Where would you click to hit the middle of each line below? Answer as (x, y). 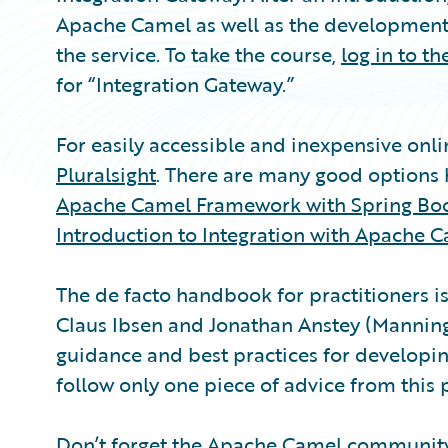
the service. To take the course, (198, 54)
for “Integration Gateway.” (175, 84)
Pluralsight (106, 174)
